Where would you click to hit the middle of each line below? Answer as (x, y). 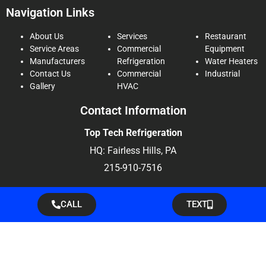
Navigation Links (50, 13)
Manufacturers (57, 61)
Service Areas (54, 49)
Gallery (42, 86)
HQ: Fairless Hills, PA (133, 150)
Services (132, 37)
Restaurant (225, 37)
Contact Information (133, 111)
